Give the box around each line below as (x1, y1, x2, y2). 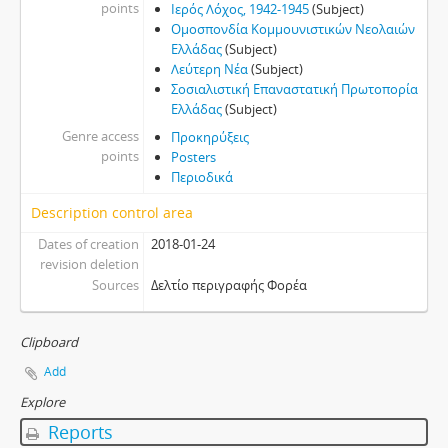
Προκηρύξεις (170, 128, 249, 146)
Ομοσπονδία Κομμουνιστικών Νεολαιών (170, 20, 415, 38)
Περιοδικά (170, 168, 233, 186)
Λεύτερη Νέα (170, 60, 248, 78)
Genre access (61, 127, 139, 145)
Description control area (31, 203, 193, 222)
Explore (20, 393, 65, 411)
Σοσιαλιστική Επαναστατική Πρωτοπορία (170, 80, 418, 98)
